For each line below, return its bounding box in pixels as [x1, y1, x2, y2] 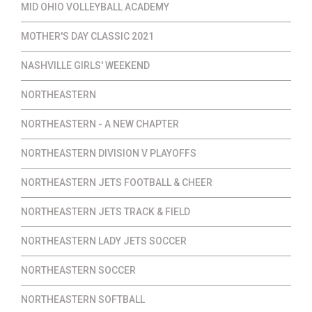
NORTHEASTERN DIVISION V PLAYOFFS [21, 148, 196, 159]
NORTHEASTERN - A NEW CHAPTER [21, 118, 179, 130]
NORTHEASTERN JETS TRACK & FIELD [21, 206, 190, 218]
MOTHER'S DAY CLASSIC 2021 [21, 31, 154, 42]
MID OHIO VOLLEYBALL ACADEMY [21, 1, 169, 13]
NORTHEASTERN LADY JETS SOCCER [21, 235, 187, 247]
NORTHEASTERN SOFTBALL [21, 294, 145, 306]
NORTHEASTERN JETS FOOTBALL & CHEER [21, 177, 212, 189]
